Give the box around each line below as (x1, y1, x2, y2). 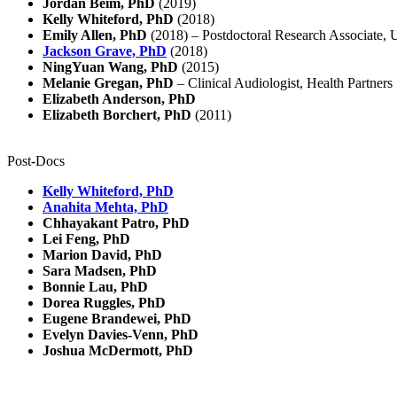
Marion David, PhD (43, 247, 162, 263)
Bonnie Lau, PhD (43, 279, 148, 295)
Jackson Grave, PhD (43, 43, 167, 59)
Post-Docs (7, 153, 65, 169)
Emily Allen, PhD (43, 27, 147, 43)
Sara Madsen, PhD (43, 263, 157, 279)
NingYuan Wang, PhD (43, 59, 178, 75)
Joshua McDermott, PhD (43, 343, 193, 359)
